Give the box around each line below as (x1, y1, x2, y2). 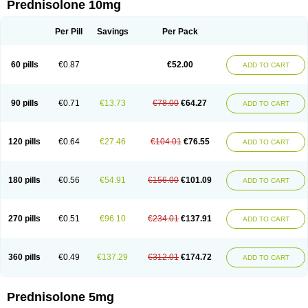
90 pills (10, 98, 38, 108)
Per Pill (55, 27, 82, 36)
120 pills (8, 137, 41, 146)
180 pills (8, 175, 41, 185)
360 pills (8, 252, 41, 262)
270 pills (8, 214, 41, 223)
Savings (96, 27, 129, 36)
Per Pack (162, 27, 198, 36)
